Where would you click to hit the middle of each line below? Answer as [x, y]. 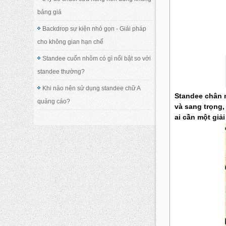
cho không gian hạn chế [71, 42]
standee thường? [61, 71]
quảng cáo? [54, 101]
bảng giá [50, 12]
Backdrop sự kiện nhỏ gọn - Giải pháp [95, 29]
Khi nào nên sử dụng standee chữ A [92, 88]
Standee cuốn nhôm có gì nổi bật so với [97, 58]
